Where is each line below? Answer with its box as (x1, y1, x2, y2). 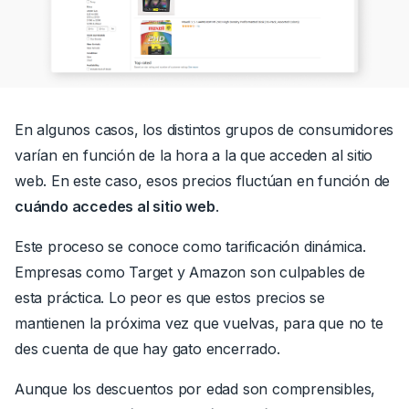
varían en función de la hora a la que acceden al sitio (15, 146, 373, 165)
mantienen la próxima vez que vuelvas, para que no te (15, 314, 383, 333)
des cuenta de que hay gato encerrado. (15, 340, 280, 359)
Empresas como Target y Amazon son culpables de (15, 263, 365, 282)
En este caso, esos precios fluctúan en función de (51, 172, 391, 191)
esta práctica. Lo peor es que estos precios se (15, 288, 325, 308)
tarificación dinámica (225, 237, 363, 257)
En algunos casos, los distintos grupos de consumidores (15, 121, 394, 140)
